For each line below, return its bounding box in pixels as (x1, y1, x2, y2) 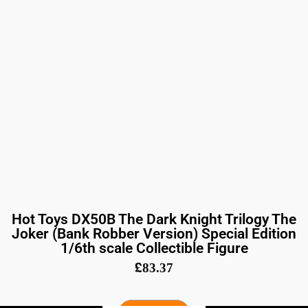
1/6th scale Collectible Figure (60, 239, 248, 257)
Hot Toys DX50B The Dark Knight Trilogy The (12, 210, 296, 228)
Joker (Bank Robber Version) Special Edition (12, 225, 296, 243)
